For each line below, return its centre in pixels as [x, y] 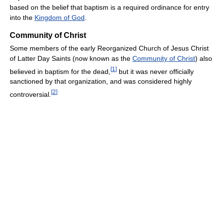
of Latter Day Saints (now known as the [71, 58]
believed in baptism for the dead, [60, 71]
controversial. [30, 95]
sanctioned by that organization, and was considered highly [101, 82]
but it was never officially [155, 71]
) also [204, 58]
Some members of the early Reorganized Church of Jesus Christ [109, 48]
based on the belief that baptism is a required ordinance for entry [109, 7]
